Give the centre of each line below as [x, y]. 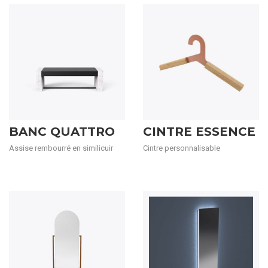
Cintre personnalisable [182, 148]
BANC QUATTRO [62, 132]
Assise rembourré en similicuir [61, 148]
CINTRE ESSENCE [199, 132]
